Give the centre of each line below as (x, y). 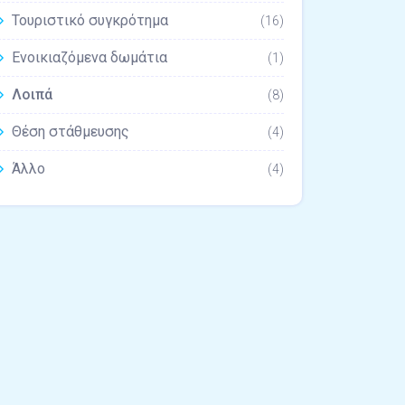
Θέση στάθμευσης (71, 132)
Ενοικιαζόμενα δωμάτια (89, 57)
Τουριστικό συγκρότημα (90, 20)
